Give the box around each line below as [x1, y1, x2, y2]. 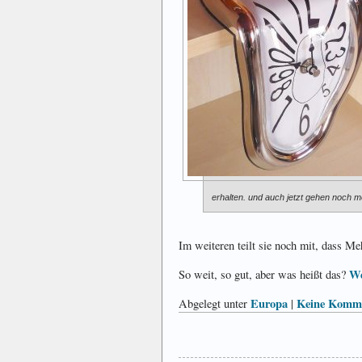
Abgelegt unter [179, 296, 250, 312]
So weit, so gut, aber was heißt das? [179, 267, 349, 283]
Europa [250, 295, 288, 313]
